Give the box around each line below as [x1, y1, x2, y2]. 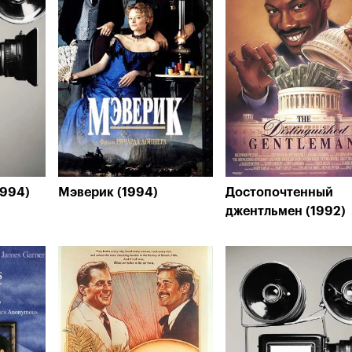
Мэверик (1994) [58, 186, 158, 199]
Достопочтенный [225, 186, 333, 199]
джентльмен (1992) [225, 205, 346, 218]
